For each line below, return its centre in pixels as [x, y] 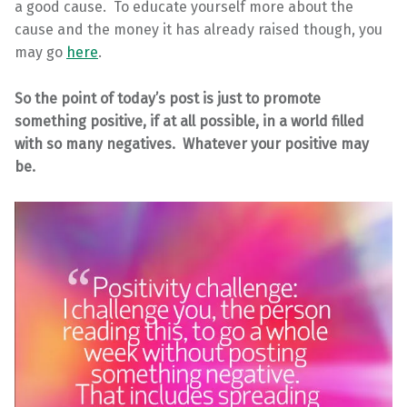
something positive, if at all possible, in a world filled [189, 121]
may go [40, 52]
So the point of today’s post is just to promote [168, 98]
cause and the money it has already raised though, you [199, 29]
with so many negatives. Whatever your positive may [192, 144]
